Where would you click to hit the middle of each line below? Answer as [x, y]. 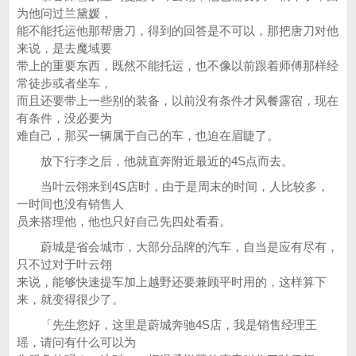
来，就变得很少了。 [70, 299]
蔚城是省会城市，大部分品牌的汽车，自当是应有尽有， [178, 247]
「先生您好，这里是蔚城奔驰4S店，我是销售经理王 [167, 325]
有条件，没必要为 [64, 118]
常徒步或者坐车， [64, 83]
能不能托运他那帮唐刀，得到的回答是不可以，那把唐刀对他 [178, 31]
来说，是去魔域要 [64, 48]
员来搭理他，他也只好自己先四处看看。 [124, 221]
